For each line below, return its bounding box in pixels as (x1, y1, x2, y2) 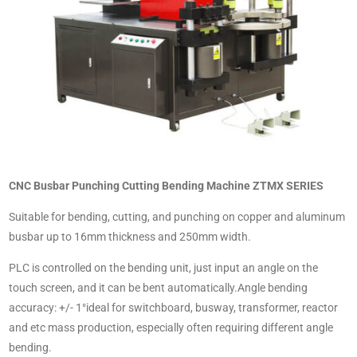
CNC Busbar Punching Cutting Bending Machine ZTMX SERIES (9, 179, 324, 193)
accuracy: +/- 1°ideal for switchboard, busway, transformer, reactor (9, 301, 338, 315)
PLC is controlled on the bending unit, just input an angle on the (9, 261, 318, 275)
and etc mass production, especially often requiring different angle (9, 321, 333, 335)
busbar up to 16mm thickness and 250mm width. (9, 230, 251, 244)
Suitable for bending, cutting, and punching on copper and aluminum (9, 210, 345, 224)
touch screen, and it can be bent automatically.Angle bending (9, 281, 308, 295)
